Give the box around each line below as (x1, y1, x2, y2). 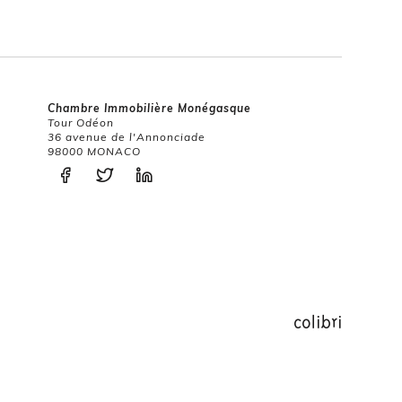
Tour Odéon (48, 116, 114, 129)
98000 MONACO (48, 144, 141, 158)
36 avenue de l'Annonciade (48, 130, 205, 144)
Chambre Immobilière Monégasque (48, 101, 251, 115)
